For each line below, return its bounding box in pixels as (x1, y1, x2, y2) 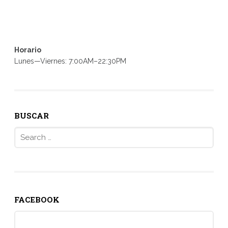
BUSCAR (14, 110, 49, 121)
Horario (14, 45, 41, 54)
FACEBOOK (14, 194, 60, 205)
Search (13, 127, 36, 136)
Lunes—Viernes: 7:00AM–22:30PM (14, 56, 126, 65)
